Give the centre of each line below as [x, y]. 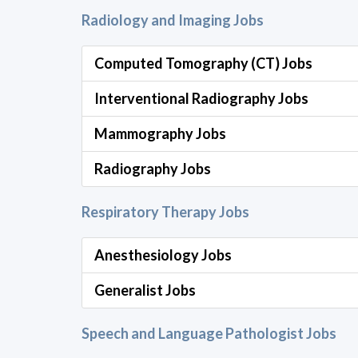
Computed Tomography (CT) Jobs [203, 63]
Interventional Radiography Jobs [201, 98]
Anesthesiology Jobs [163, 255]
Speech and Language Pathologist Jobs [209, 333]
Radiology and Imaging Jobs [173, 20]
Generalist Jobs [145, 290]
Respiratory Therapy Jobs [165, 212]
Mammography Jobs [160, 133]
